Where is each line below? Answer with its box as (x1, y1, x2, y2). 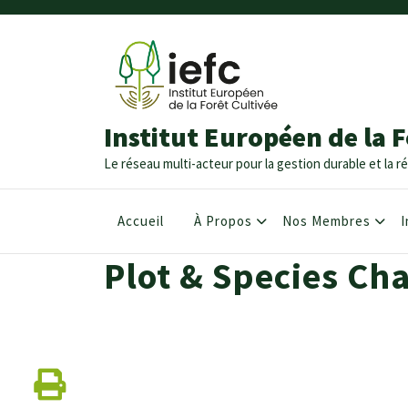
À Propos (194, 211, 252, 229)
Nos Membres (282, 211, 371, 229)
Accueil (117, 211, 164, 229)
